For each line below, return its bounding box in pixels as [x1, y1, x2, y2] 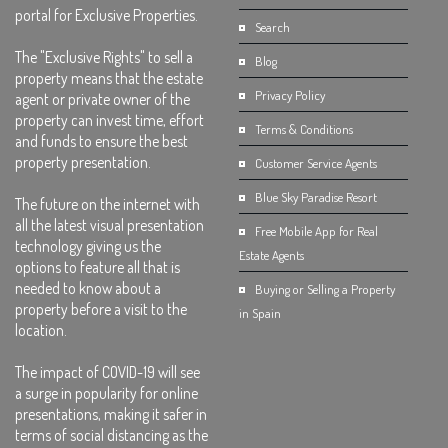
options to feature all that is [15, 257, 180, 277]
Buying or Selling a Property [255, 281, 395, 297]
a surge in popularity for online [15, 383, 198, 403]
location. [15, 320, 67, 340]
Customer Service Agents [255, 155, 377, 171]
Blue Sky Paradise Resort [255, 189, 377, 205]
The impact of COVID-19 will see [15, 362, 200, 382]
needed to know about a [15, 278, 161, 298]
